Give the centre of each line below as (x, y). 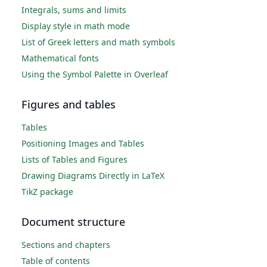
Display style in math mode (76, 26)
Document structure (73, 222)
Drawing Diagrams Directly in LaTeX (93, 176)
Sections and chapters (66, 245)
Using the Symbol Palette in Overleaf (95, 74)
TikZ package (47, 192)
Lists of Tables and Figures (74, 159)
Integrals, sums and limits (74, 10)
